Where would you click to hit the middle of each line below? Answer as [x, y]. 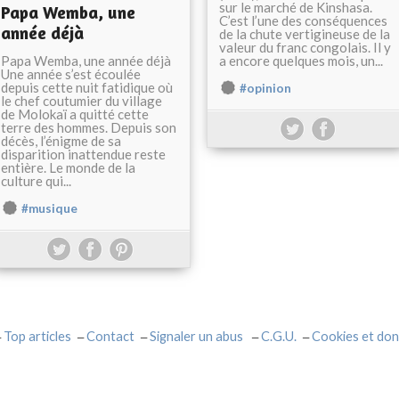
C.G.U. [279, 336]
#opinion [265, 88]
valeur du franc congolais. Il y [305, 47]
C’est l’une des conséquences [303, 20]
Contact [110, 336]
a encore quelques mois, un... [301, 61]
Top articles [37, 336]
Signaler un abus [198, 336]
